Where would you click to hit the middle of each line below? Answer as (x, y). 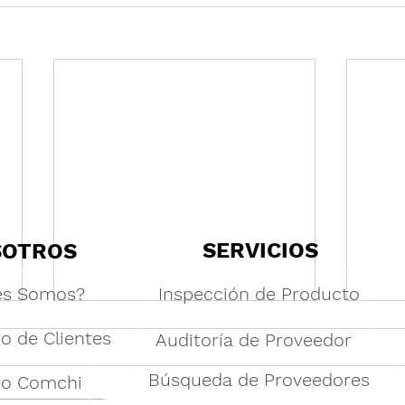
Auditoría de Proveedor (254, 339)
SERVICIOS (260, 251)
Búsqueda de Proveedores (259, 379)
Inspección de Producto (259, 293)
